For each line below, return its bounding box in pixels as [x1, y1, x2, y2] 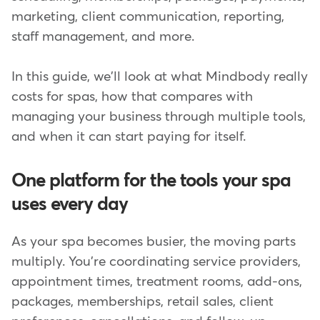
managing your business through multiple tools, [11, 110, 306, 124]
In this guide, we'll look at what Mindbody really [11, 70, 308, 84]
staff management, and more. [11, 29, 194, 44]
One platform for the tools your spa [11, 172, 291, 191]
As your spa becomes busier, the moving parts [11, 234, 296, 249]
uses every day [11, 196, 128, 215]
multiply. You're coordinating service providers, [11, 254, 301, 269]
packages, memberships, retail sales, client [11, 294, 274, 309]
